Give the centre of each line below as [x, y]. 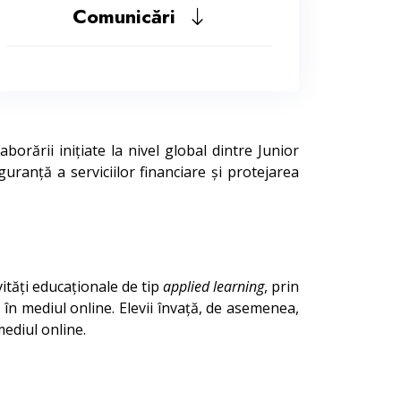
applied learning [213, 287]
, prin [282, 287]
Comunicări [130, 17]
